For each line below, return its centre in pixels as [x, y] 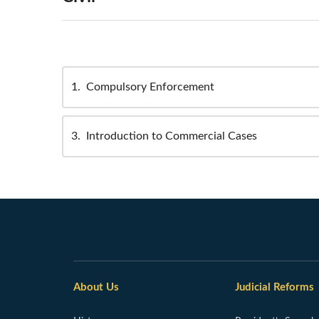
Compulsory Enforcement [150, 87]
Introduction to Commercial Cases [172, 136]
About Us [96, 287]
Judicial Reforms [274, 287]
